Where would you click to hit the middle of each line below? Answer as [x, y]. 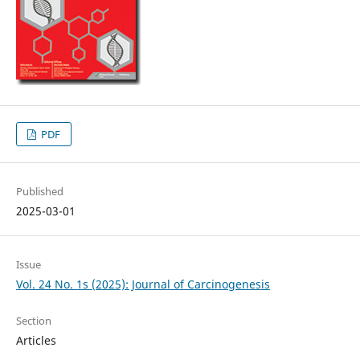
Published [39, 192]
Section [33, 321]
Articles [36, 341]
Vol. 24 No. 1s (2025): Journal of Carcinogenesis [143, 284]
